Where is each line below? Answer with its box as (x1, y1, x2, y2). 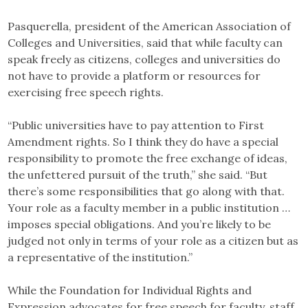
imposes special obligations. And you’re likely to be (8, 217, 272, 231)
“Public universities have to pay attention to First (8, 118, 265, 132)
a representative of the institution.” (8, 250, 193, 264)
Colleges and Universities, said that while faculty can (8, 35, 283, 49)
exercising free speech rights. (8, 85, 164, 99)
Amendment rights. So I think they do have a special (8, 134, 279, 148)
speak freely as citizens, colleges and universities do (8, 52, 281, 66)
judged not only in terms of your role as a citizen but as (8, 233, 299, 247)
